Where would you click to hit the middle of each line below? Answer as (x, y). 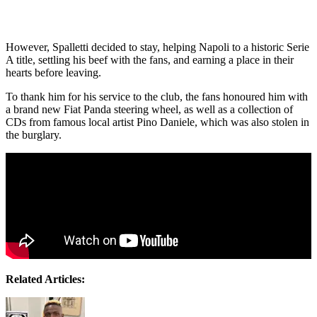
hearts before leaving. (55, 72)
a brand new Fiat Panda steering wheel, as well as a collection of (149, 109)
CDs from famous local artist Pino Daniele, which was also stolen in (157, 122)
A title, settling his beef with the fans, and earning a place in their (150, 59)
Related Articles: (45, 279)
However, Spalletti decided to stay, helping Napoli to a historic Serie (157, 47)
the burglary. (35, 134)
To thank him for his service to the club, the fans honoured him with (157, 96)
